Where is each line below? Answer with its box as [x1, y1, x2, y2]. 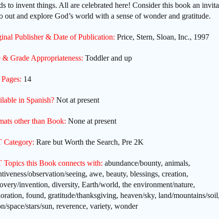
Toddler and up [83, 54, 134, 63]
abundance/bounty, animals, [103, 159, 190, 168]
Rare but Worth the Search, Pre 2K [34, 138, 144, 147]
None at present [66, 117, 116, 126]
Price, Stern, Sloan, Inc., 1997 [115, 33, 209, 42]
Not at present [54, 96, 99, 105]
